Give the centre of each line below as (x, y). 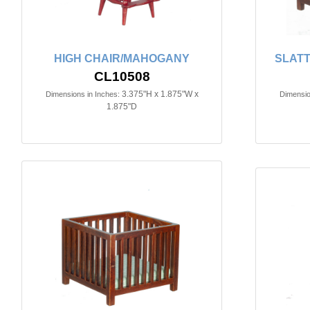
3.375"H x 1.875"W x (160, 94)
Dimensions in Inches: (82, 94)
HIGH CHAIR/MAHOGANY (122, 59)
